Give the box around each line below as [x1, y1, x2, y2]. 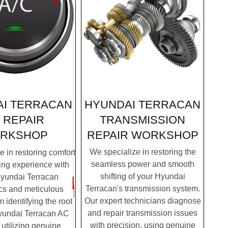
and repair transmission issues [88, 209, 197, 218]
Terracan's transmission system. [85, 184, 200, 193]
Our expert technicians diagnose [84, 196, 201, 206]
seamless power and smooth [91, 160, 194, 169]
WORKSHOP [128, 128, 198, 141]
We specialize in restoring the [89, 148, 196, 157]
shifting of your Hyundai [100, 172, 185, 181]
